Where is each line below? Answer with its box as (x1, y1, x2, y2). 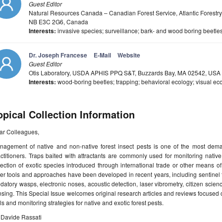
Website (117, 51, 140, 60)
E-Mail (94, 51, 111, 60)
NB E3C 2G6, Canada (29, 17, 88, 26)
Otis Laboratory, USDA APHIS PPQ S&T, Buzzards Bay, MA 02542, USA (29, 68, 221, 77)
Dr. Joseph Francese (29, 51, 87, 60)
